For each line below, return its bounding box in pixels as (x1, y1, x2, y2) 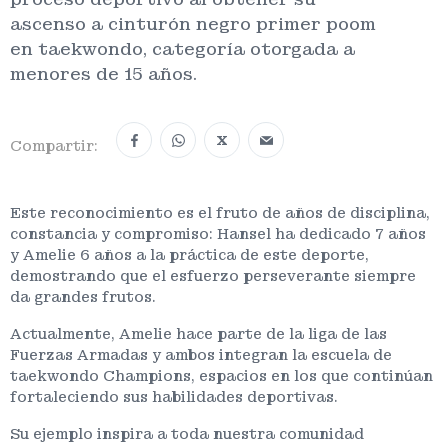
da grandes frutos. (10, 287, 156, 306)
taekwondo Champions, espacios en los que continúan (10, 366, 433, 385)
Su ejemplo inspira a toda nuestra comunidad (10, 424, 364, 443)
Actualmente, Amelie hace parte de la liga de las (10, 324, 387, 343)
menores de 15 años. (10, 63, 197, 85)
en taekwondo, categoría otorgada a (10, 38, 355, 60)
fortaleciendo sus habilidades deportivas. (10, 387, 338, 406)
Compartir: (10, 137, 98, 156)
